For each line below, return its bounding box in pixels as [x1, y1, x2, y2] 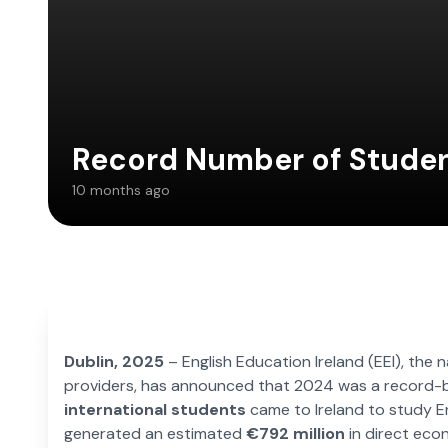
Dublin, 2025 [64, 350, 164, 372]
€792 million [246, 422, 345, 444]
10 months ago [72, 180, 170, 199]
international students [64, 398, 246, 420]
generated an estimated [64, 422, 246, 444]
